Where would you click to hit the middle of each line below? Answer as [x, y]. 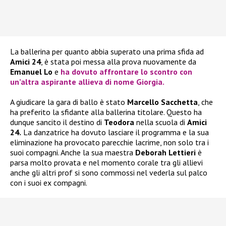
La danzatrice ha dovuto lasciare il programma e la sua [115, 132]
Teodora [119, 122]
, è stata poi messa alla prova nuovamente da [119, 62]
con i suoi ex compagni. [49, 183]
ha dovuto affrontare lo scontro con [126, 72]
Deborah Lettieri [164, 153]
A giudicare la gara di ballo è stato [69, 102]
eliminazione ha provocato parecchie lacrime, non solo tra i [109, 143]
